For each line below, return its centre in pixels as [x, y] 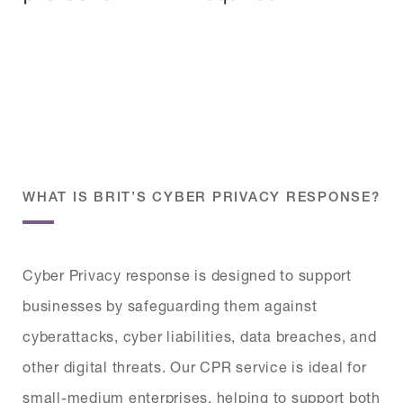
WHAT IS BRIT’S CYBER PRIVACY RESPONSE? [201, 196]
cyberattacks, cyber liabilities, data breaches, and [200, 336]
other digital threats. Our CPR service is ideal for [195, 366]
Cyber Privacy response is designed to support [187, 274]
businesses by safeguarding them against [170, 305]
